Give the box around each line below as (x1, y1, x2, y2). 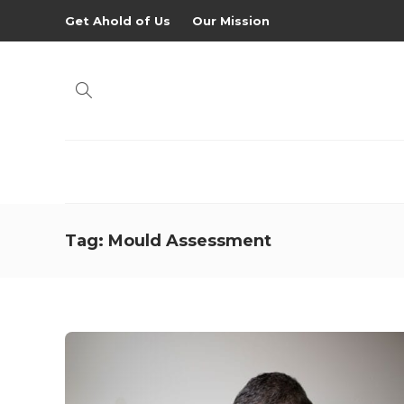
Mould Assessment (108, 231, 271, 251)
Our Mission (192, 14, 270, 28)
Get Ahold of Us (65, 14, 170, 28)
